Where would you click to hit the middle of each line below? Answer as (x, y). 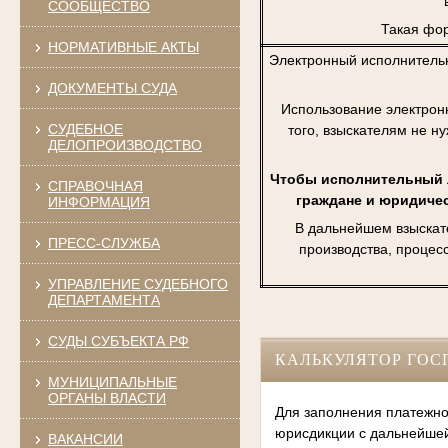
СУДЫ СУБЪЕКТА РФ (118, 340)
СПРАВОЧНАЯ (95, 185)
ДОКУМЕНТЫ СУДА (112, 87)
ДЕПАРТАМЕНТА (103, 299)
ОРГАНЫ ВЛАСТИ (106, 397)
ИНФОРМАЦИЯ (98, 201)
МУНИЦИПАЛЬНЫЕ (112, 381)
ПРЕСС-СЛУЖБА (103, 242)
